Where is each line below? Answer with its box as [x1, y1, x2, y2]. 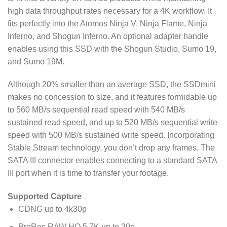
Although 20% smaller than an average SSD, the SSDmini [8, 80, 216, 89]
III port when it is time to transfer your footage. [8, 169, 169, 178]
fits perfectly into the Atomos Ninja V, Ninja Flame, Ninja [8, 19, 207, 28]
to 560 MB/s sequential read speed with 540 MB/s [8, 105, 185, 115]
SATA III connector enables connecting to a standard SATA [8, 156, 217, 165]
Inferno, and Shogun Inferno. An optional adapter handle [8, 31, 208, 41]
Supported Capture [8, 192, 82, 201]
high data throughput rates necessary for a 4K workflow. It [8, 6, 212, 15]
